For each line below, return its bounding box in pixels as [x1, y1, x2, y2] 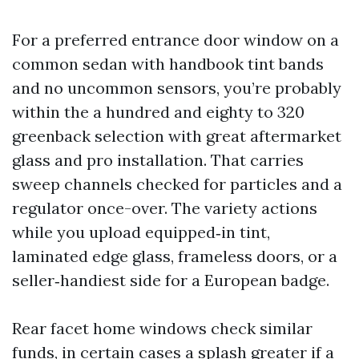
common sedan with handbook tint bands [12, 54, 324, 74]
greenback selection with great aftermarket [12, 126, 341, 146]
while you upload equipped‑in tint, [12, 222, 270, 242]
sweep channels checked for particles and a [12, 174, 342, 194]
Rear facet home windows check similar [12, 318, 313, 338]
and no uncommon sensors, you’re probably [12, 78, 341, 98]
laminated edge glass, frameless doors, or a [12, 246, 337, 266]
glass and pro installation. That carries [12, 150, 304, 170]
